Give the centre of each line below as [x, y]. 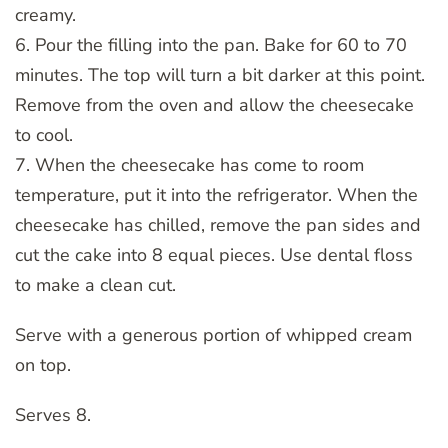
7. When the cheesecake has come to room [189, 164]
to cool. [44, 134]
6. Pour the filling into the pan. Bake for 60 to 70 [211, 44]
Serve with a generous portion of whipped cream [213, 334]
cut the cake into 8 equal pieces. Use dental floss [214, 254]
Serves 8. [53, 414]
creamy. [45, 14]
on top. [43, 364]
